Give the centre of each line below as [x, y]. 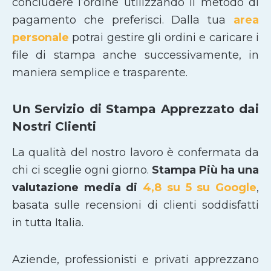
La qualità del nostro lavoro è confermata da [135, 153]
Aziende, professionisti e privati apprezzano [135, 259]
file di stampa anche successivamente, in [135, 55]
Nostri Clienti [54, 127]
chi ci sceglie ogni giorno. [82, 170]
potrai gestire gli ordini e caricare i [164, 37]
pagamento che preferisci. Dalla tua [123, 20]
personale [41, 37]
